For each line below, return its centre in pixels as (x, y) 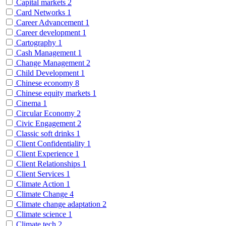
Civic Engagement (46, 123)
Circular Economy (45, 113)
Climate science (41, 214)
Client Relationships (48, 163)
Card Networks (41, 12)
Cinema (29, 103)
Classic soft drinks (45, 133)
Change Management (50, 63)
